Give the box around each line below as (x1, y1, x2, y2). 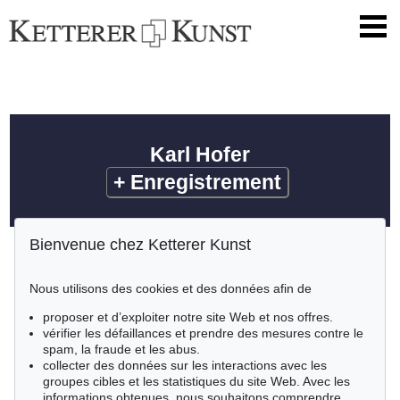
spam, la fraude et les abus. (43, 342, 200, 356)
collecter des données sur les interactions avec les (43, 358, 327, 372)
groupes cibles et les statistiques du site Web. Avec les (43, 374, 350, 388)
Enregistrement (129, 171, 281, 195)
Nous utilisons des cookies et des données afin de (29, 281, 312, 296)
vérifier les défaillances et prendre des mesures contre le (43, 326, 363, 340)
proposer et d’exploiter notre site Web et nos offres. (43, 310, 333, 324)
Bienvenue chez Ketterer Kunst (29, 236, 251, 254)
